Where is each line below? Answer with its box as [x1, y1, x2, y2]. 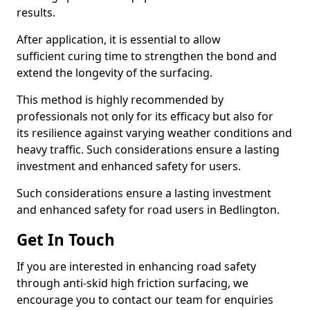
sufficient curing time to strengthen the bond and [17, 48, 277, 64]
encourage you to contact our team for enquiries [17, 292, 273, 307]
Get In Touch [17, 229, 115, 250]
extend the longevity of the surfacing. [17, 65, 212, 80]
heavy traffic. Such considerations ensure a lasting [17, 142, 280, 157]
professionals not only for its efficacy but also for [17, 109, 273, 124]
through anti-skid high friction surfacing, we [17, 275, 248, 291]
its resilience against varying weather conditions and [17, 125, 292, 140]
